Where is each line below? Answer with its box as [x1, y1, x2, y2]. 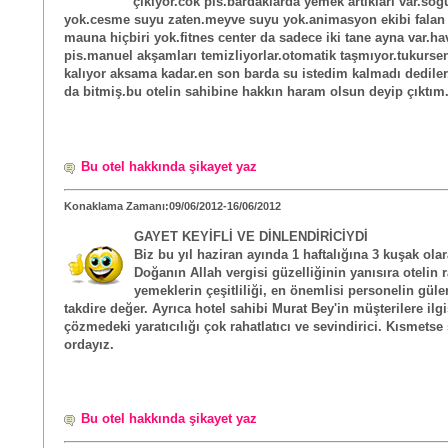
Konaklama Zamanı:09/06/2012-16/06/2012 [64, 199, 281, 212]
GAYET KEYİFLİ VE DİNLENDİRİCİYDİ [134, 229, 368, 244]
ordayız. [64, 337, 114, 352]
